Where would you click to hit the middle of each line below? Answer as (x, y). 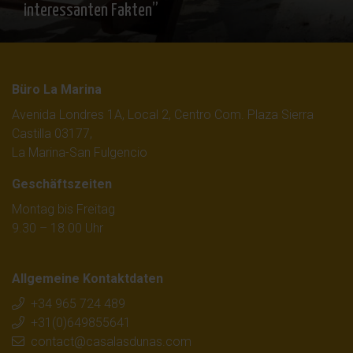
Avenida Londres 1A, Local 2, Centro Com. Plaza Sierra (163, 114)
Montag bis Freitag (63, 209)
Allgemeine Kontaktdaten (87, 278)
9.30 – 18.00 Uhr (58, 228)
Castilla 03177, (52, 133)
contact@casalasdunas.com (111, 341)
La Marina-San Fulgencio (80, 152)
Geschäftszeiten (62, 184)
